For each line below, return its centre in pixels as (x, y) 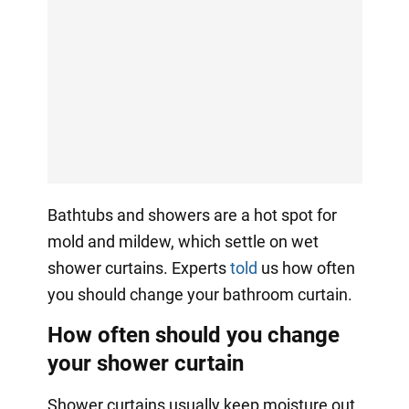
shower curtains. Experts (138, 267)
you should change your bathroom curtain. (199, 294)
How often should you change (193, 335)
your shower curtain (145, 363)
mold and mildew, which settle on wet (183, 241)
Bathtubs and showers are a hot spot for (192, 215)
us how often (306, 267)
